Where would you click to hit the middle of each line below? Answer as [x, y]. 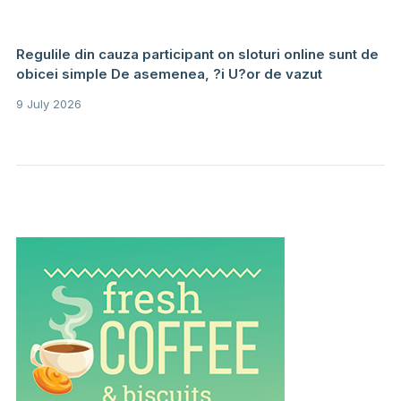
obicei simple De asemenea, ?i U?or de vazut [169, 74]
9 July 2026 [48, 104]
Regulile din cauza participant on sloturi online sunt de [197, 55]
